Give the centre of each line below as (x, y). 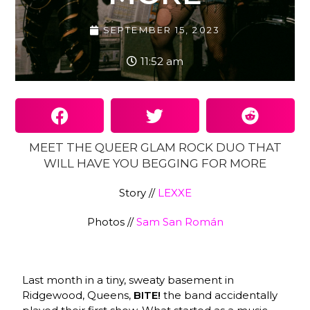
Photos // (110, 222)
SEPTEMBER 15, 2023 (162, 30)
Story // (137, 193)
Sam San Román (178, 222)
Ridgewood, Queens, (78, 295)
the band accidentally (219, 295)
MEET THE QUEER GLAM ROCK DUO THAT (155, 148)
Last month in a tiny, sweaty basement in (128, 280)
